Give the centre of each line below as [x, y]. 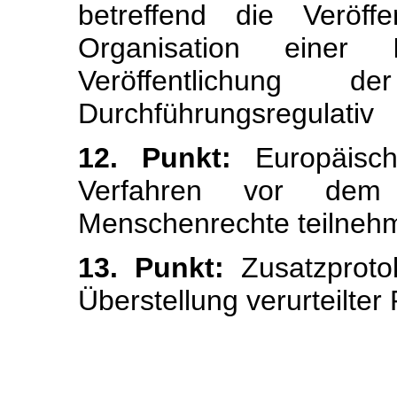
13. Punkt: [151, 268]
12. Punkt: [155, 158]
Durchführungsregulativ [226, 113]
